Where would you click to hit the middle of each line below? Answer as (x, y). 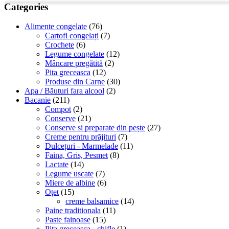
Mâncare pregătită (74, 63)
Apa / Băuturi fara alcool (64, 91)
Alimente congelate (56, 27)
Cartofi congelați (72, 36)
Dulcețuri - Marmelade (82, 146)
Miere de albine (70, 183)
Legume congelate (75, 54)
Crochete (60, 45)
